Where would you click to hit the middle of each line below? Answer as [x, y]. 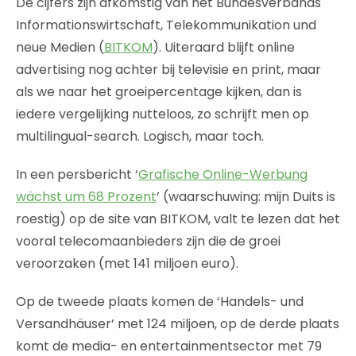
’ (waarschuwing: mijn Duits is [246, 196]
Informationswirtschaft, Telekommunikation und [166, 25]
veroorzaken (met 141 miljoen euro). [127, 263]
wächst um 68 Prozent [86, 196]
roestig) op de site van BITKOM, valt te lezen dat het [178, 219]
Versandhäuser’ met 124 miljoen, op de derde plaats [178, 323]
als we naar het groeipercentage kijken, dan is [159, 91]
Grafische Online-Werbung [223, 174]
